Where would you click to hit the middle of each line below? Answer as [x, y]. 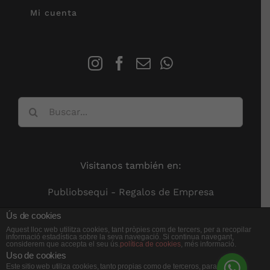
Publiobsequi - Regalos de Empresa [130, 192]
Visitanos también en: [130, 165]
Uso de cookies [36, 255]
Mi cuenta [54, 12]
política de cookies [150, 244]
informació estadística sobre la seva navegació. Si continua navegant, [120, 237]
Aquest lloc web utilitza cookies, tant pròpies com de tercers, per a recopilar [129, 230]
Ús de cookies [34, 215]
